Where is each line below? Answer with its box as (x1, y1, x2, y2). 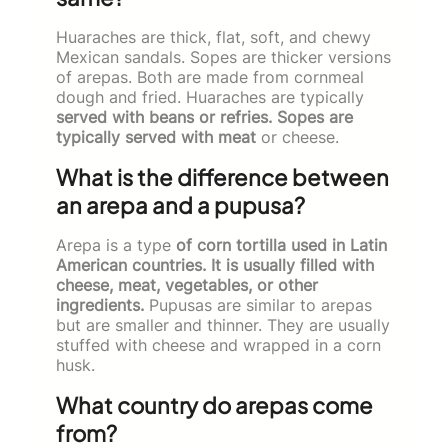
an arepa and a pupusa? (56, 190, 305, 219)
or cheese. (256, 126, 339, 147)
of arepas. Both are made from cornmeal (56, 66, 364, 87)
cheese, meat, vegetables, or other (56, 274, 318, 295)
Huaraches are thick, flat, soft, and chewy (56, 26, 371, 47)
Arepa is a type (56, 234, 176, 255)
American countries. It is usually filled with (56, 254, 374, 275)
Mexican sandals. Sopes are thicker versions (56, 46, 391, 67)
